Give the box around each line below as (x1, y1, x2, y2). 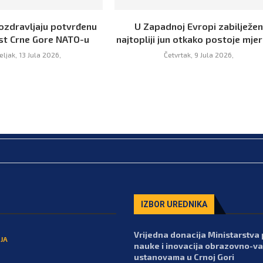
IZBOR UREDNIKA (141, 199, 207, 209)
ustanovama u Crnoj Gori (134, 251, 234, 262)
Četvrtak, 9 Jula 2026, (163, 50, 234, 59)
